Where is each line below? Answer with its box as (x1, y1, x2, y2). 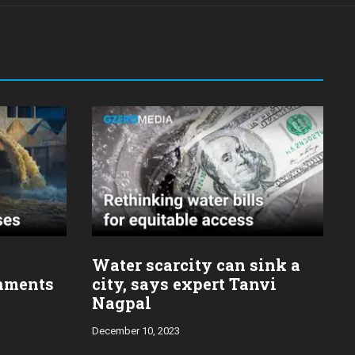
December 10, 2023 (92, 325, 180, 338)
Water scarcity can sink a (92, 254, 300, 276)
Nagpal (92, 292, 151, 314)
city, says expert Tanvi (92, 273, 277, 295)
